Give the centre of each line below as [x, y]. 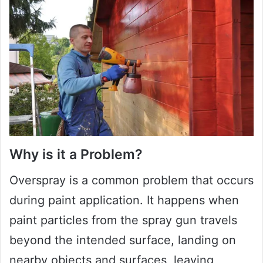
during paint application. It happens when [124, 200]
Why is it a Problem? [76, 154]
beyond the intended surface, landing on [123, 240]
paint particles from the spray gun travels [123, 220]
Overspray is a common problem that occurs [131, 181]
